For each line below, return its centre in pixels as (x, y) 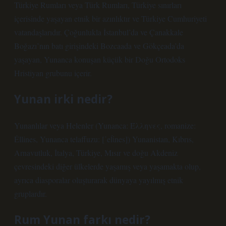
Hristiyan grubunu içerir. (53, 73)
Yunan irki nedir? (63, 99)
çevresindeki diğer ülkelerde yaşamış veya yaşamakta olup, (107, 166)
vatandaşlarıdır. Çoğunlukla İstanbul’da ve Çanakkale (99, 32)
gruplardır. (31, 193)
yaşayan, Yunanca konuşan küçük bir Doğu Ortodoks (100, 59)
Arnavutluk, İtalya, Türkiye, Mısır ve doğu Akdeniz (96, 153)
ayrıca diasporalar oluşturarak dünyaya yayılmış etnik (99, 180)
